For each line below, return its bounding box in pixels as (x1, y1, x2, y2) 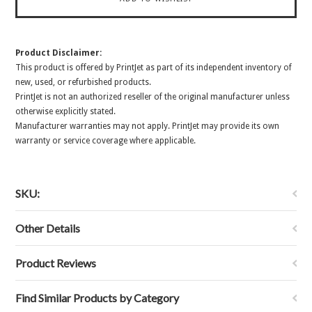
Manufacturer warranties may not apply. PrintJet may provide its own (15, 121, 280, 131)
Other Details (15, 221, 81, 235)
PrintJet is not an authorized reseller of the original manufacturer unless (15, 92, 290, 102)
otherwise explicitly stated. (15, 107, 116, 116)
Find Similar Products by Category (15, 291, 180, 304)
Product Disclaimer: (15, 48, 102, 58)
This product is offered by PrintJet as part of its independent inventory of (15, 63, 292, 72)
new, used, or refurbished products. (15, 77, 152, 87)
